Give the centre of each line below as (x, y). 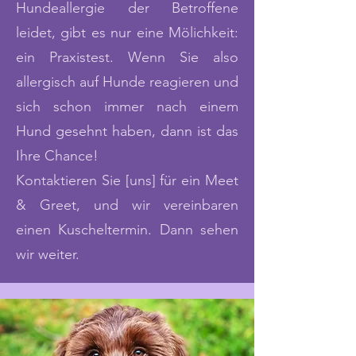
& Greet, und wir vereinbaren (127, 205)
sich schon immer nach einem (127, 106)
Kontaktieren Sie (71, 180)
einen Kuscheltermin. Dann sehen (127, 230)
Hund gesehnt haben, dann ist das (127, 131)
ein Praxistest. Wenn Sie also (127, 57)
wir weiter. (48, 254)
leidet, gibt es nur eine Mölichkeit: (127, 33)
